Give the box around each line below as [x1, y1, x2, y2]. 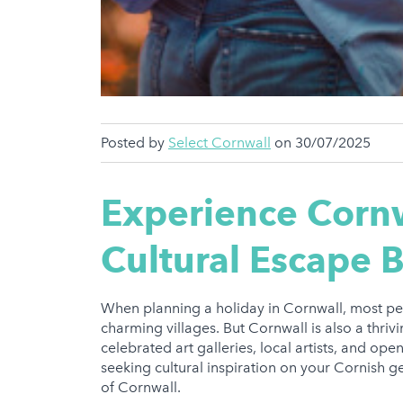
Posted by [101, 134, 168, 152]
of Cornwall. [101, 379, 188, 397]
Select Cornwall [168, 134, 271, 152]
